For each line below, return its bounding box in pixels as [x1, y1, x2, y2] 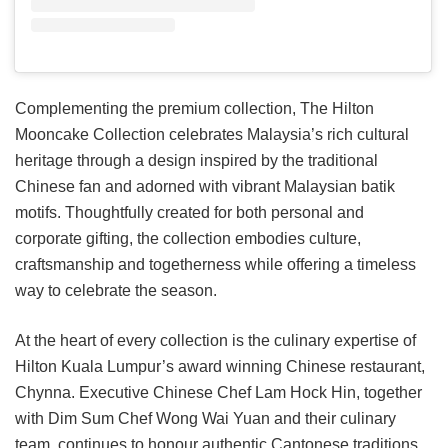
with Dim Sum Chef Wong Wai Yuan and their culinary [15, 410, 396, 428]
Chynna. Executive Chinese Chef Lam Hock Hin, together [15, 384, 422, 402]
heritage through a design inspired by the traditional [15, 152, 378, 170]
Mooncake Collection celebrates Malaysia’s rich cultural [15, 126, 409, 144]
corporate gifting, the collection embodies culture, [15, 230, 361, 248]
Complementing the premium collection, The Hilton [15, 100, 374, 118]
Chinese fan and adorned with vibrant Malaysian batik [15, 178, 395, 196]
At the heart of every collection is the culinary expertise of [15, 332, 416, 350]
